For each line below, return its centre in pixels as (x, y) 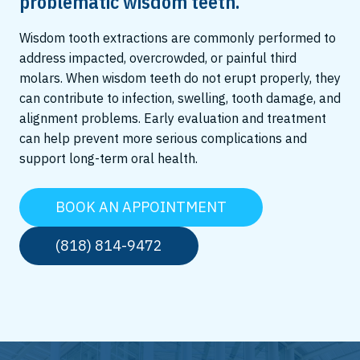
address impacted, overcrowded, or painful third (158, 58)
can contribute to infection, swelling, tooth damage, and (180, 98)
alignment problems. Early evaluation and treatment (173, 118)
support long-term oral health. (108, 158)
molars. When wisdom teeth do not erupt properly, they (180, 78)
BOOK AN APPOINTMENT (141, 207)
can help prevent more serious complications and (163, 138)
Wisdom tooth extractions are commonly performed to (178, 38)
